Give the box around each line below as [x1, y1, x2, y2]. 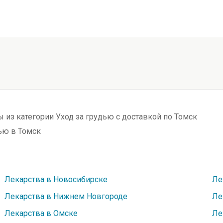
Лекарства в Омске [4, 209, 78, 218]
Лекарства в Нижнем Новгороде [4, 192, 128, 201]
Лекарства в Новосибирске [4, 175, 108, 184]
